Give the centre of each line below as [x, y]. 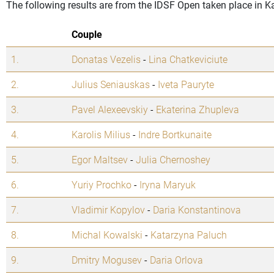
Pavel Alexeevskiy [110, 109]
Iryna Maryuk [168, 185]
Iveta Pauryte [186, 84]
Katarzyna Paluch [189, 235]
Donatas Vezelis [106, 59]
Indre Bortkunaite [175, 135]
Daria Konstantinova [197, 210]
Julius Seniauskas [111, 84]
